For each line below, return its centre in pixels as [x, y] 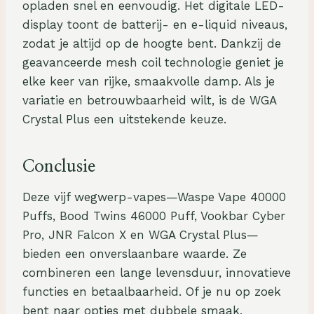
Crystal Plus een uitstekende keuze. [124, 120]
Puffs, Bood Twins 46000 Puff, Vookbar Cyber [154, 216]
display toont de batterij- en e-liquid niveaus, [155, 25]
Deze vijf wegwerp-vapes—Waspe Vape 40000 [154, 197]
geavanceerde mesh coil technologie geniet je [153, 63]
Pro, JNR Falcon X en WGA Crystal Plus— [141, 235]
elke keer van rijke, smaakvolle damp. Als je [149, 82]
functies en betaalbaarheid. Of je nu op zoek [152, 292]
